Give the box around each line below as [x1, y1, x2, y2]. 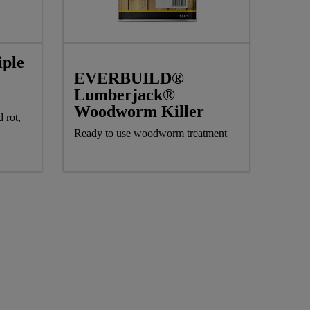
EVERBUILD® [74, 69, 184, 87]
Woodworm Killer [74, 102, 204, 120]
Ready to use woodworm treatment [74, 127, 227, 139]
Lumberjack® [74, 85, 175, 104]
